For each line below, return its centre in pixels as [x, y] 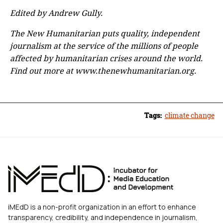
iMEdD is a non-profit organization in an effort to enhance [102, 207]
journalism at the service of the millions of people [104, 46]
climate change [189, 115]
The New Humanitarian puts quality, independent [105, 33]
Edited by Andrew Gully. [56, 13]
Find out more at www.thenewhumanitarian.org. [103, 70]
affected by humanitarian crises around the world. [106, 58]
